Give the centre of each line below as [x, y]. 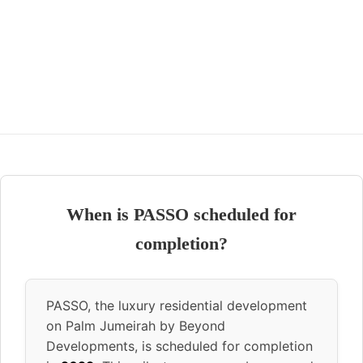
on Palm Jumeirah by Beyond [136, 325]
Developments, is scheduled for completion [179, 346]
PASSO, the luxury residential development [177, 305]
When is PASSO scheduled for [181, 214]
